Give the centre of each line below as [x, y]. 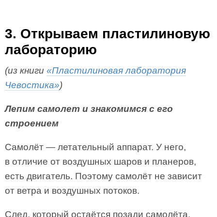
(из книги [26, 70]
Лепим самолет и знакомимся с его [89, 109]
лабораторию [51, 50]
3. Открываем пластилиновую [108, 34]
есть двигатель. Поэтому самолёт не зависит [103, 176]
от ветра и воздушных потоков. [72, 191]
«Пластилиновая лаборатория [116, 70]
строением [32, 123]
